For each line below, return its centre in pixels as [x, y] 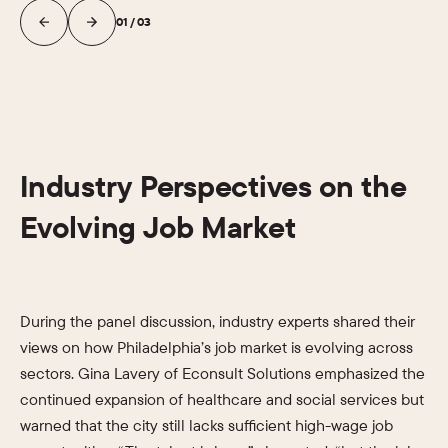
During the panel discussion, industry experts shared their [217, 321]
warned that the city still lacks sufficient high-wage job [206, 425]
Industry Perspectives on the [213, 186]
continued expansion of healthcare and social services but [222, 399]
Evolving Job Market [158, 227]
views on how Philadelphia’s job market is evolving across [216, 347]
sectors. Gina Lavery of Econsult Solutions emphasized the [222, 373]
